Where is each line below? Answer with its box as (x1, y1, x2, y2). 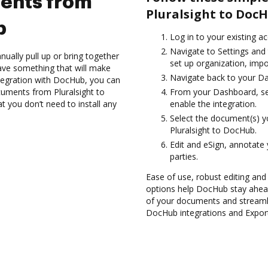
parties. (170, 151, 198, 162)
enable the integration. (170, 98, 257, 109)
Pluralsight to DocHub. (170, 124, 257, 136)
